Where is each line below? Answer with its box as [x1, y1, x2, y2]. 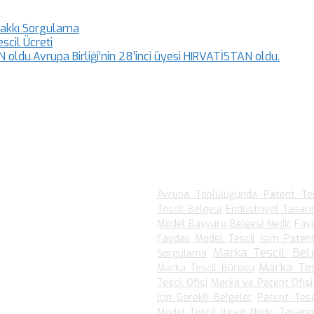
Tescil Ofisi [157, 276, 208, 290]
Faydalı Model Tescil [157, 232, 255, 246]
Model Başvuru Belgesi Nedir [157, 217, 292, 231]
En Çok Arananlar [157, 156, 271, 176]
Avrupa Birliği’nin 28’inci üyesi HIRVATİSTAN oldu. [33, 49, 280, 64]
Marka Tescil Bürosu [157, 261, 254, 275]
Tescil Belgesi [157, 203, 222, 217]
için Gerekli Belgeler [157, 291, 252, 305]
